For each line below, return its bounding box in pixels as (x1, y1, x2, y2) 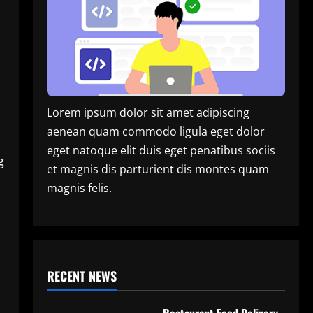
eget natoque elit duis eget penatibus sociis (46, 142, 275, 158)
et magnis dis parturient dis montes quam (46, 161, 269, 177)
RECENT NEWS (46, 266, 117, 285)
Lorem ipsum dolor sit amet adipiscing (46, 104, 249, 120)
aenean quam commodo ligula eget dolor (46, 123, 265, 139)
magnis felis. (46, 180, 112, 196)
